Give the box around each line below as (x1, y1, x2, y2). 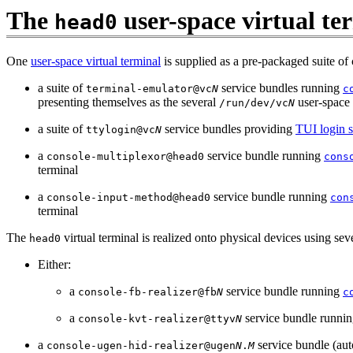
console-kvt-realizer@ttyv (78, 313, 236, 325)
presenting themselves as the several (38, 95, 219, 110)
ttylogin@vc (86, 124, 155, 136)
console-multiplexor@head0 (46, 150, 204, 163)
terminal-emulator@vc (86, 83, 212, 95)
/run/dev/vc (219, 97, 288, 110)
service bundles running (218, 81, 343, 95)
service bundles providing (162, 122, 295, 136)
